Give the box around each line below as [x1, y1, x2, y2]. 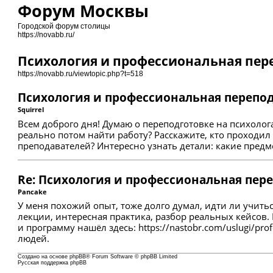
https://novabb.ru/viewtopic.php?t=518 [18, 69, 144, 79]
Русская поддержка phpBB [18, 260, 87, 266]
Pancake [18, 186, 48, 196]
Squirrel [18, 104, 44, 114]
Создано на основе [18, 253, 70, 260]
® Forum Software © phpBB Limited [86, 253, 178, 260]
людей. [18, 232, 50, 245]
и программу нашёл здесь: [18, 221, 139, 234]
